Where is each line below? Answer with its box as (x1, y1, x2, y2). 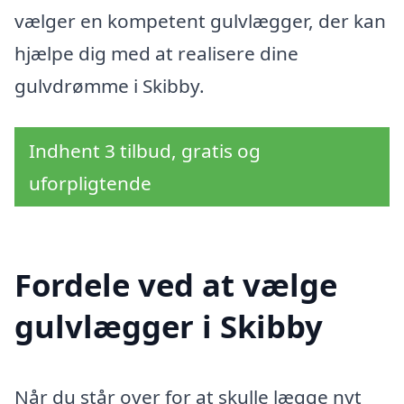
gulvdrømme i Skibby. (14, 72, 205, 98)
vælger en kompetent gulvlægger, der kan (14, 7, 386, 33)
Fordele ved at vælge (14, 263, 337, 307)
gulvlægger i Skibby (14, 305, 323, 348)
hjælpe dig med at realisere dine (14, 40, 298, 66)
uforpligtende (29, 170, 151, 196)
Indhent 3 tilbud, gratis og (29, 137, 261, 163)
